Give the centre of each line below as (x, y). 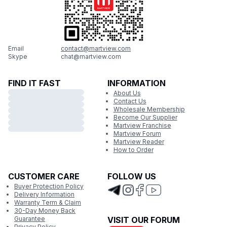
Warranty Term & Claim (48, 202)
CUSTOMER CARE (44, 176)
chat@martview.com (91, 56)
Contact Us (130, 101)
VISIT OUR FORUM (143, 220)
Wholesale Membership (149, 109)
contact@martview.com (96, 48)
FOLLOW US (131, 176)
